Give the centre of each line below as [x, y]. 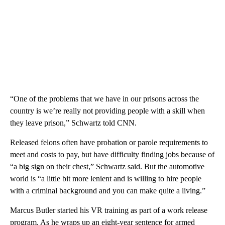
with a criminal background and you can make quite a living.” [108, 190]
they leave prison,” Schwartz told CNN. [73, 123]
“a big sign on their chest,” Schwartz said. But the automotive [107, 166]
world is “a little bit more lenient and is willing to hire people [106, 178]
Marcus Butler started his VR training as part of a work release [109, 210]
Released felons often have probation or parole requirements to [109, 142]
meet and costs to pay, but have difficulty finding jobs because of [112, 154]
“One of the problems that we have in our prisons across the [104, 98]
